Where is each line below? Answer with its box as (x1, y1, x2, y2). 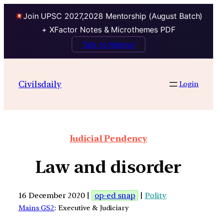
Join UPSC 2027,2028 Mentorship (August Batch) (23, 11, 203, 21)
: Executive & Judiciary (54, 203, 129, 212)
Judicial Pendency (69, 133, 148, 144)
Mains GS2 (18, 203, 55, 212)
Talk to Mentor (82, 39, 135, 49)
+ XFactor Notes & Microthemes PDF (42, 25, 175, 35)
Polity (144, 190, 167, 200)
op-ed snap (94, 190, 136, 200)
